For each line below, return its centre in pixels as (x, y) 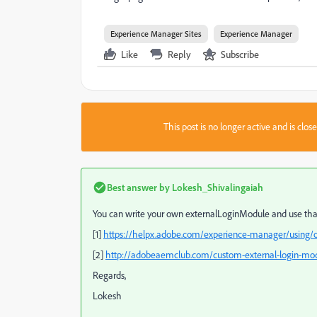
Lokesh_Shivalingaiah (217, 187)
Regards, (109, 275)
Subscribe (240, 54)
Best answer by (138, 187)
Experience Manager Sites (156, 34)
